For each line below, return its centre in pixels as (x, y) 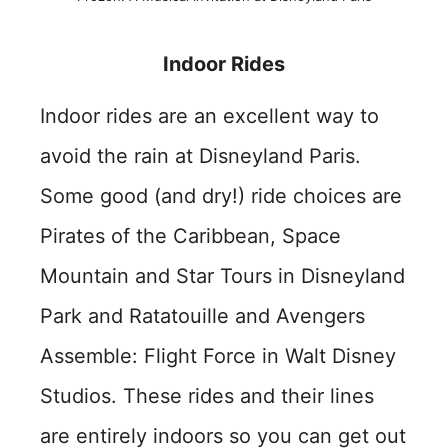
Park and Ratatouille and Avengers (202, 316)
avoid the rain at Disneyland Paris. (200, 156)
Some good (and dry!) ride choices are (221, 196)
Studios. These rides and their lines (207, 396)
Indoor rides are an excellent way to (209, 116)
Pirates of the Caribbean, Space (190, 236)
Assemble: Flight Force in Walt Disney (218, 356)
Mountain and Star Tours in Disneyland (222, 276)
